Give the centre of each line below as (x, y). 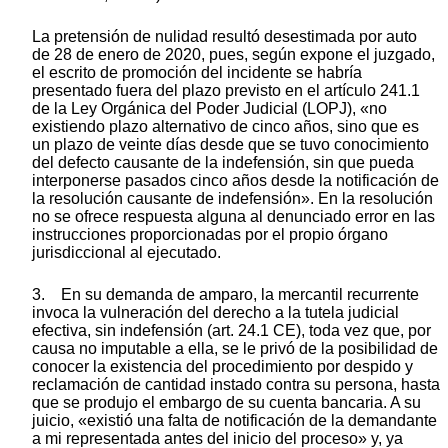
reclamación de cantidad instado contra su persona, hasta (236, 384)
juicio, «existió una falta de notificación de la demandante (234, 420)
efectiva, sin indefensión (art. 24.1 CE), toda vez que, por (231, 330)
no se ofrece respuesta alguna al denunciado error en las (233, 216)
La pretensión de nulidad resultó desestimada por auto (224, 36)
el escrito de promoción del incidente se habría (197, 72)
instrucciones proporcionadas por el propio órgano (210, 234)
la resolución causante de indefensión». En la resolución (232, 198)
